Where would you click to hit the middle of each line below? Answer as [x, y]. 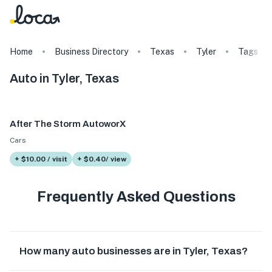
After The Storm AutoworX [68, 124]
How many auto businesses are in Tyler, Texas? [134, 251]
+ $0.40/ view [102, 159]
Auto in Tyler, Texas [64, 78]
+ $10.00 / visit [41, 159]
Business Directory [91, 52]
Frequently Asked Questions [136, 196]
